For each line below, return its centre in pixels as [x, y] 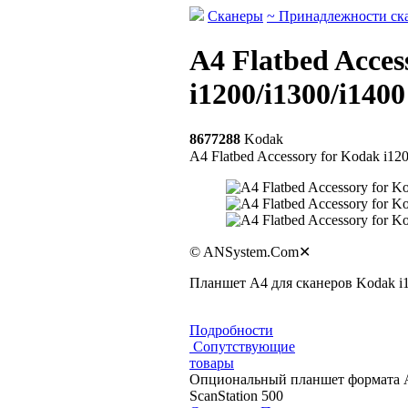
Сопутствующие [244, 346]
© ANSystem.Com [244, 251]
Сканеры [235, 16]
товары [212, 362]
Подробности [231, 330]
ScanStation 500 [236, 395]
